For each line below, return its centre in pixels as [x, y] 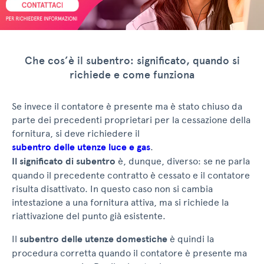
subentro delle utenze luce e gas [81, 148]
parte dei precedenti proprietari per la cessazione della [131, 120]
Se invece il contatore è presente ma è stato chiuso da [127, 107]
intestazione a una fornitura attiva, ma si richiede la [120, 203]
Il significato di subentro [64, 162]
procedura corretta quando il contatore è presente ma [129, 253]
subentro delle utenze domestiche [93, 240]
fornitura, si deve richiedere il [76, 134]
